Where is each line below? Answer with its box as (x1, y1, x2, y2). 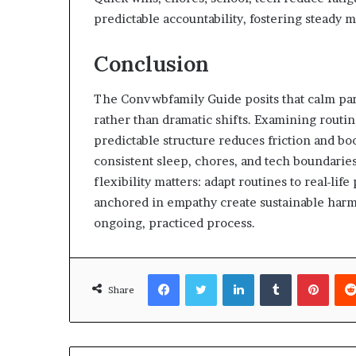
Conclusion (94, 49, 209, 77)
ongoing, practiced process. (94, 215, 255, 230)
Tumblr (291, 267, 327, 280)
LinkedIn (253, 267, 297, 280)
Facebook (179, 267, 227, 280)
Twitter (216, 267, 254, 280)
